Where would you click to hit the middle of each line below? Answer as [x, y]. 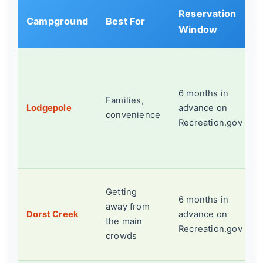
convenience [133, 115]
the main [124, 222]
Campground [57, 21]
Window [198, 30]
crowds [122, 236]
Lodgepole [49, 108]
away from [128, 207]
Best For [126, 21]
